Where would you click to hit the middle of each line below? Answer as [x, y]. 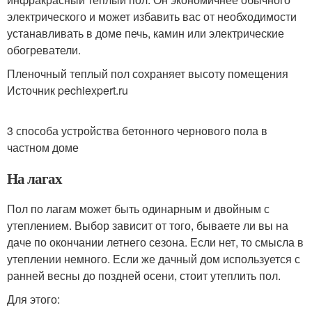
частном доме [43, 147]
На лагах [34, 178]
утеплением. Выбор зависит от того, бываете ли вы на [148, 225]
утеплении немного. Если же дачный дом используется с [154, 258]
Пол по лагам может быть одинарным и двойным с [138, 208]
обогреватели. [44, 49]
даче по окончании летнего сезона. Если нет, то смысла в [155, 242]
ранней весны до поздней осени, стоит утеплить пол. [144, 275]
